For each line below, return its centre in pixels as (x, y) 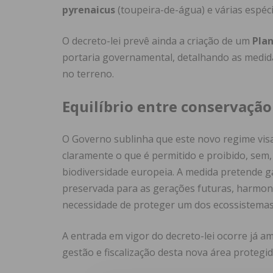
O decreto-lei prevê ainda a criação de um (157, 41)
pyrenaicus (89, 10)
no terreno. (88, 74)
